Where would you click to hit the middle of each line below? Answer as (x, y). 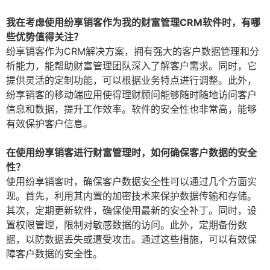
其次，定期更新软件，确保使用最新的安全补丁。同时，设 (131, 211)
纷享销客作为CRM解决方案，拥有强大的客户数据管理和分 (133, 52)
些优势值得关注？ (45, 37)
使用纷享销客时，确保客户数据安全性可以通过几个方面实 (131, 182)
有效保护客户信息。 (49, 124)
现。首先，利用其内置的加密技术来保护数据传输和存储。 (131, 196)
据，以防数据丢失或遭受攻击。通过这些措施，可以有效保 (131, 240)
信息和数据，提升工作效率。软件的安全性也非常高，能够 (131, 109)
